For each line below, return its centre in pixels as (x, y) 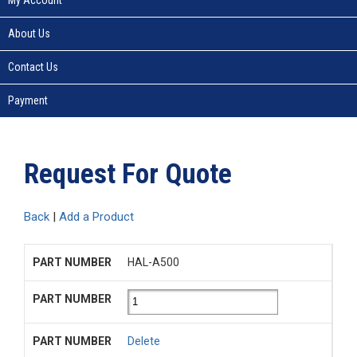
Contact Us (33, 67)
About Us (29, 33)
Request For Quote (128, 174)
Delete (144, 341)
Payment (28, 100)
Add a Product (96, 216)
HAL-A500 (153, 262)
